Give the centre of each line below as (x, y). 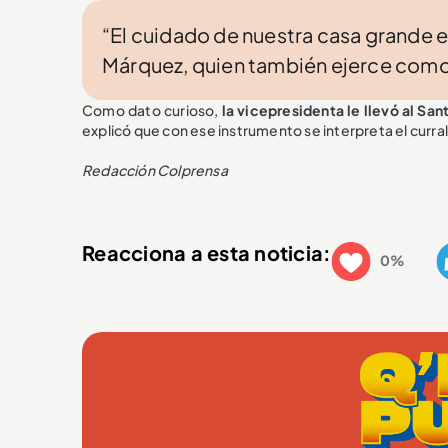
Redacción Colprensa (155, 169)
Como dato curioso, (152, 109)
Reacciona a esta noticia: (207, 253)
